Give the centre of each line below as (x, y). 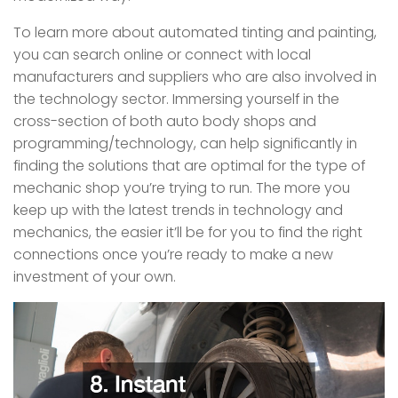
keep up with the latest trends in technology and (178, 211)
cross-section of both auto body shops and (165, 122)
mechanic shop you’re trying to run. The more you (182, 188)
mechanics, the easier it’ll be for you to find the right (188, 233)
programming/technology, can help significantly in (185, 144)
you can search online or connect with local (162, 55)
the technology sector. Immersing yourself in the (176, 99)
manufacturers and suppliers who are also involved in (195, 77)
